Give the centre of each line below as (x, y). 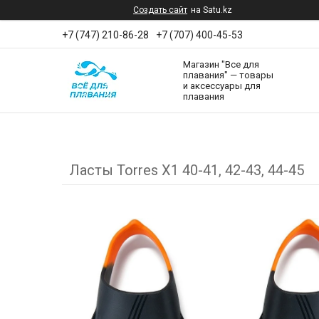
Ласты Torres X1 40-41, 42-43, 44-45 (187, 171)
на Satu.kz (211, 10)
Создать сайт (160, 10)
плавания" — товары (228, 75)
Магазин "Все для (221, 65)
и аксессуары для (222, 86)
